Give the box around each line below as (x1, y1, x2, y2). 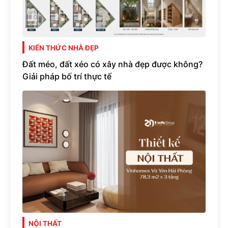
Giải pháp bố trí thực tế (22, 71, 111, 82)
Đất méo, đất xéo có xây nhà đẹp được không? (22, 59, 203, 70)
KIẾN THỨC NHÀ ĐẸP (28, 43, 99, 52)
